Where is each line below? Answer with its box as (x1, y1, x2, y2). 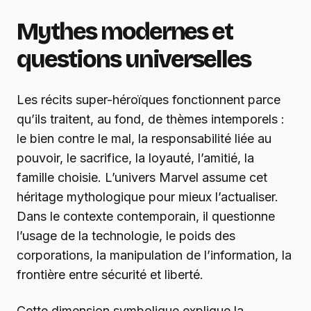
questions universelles (17, 45, 251, 74)
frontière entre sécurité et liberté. (17, 267, 203, 283)
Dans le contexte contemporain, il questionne (17, 209, 275, 224)
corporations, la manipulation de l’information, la (17, 248, 292, 263)
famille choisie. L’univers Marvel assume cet (17, 170, 267, 185)
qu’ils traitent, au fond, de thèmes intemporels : (17, 112, 285, 127)
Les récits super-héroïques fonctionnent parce (17, 92, 280, 108)
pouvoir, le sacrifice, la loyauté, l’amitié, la (17, 151, 254, 166)
